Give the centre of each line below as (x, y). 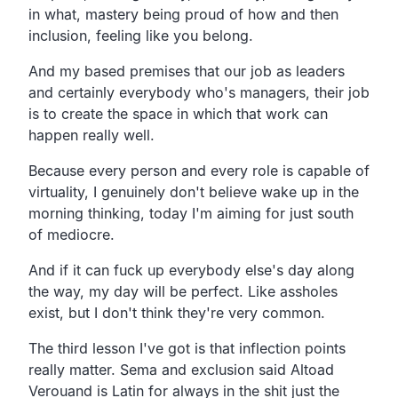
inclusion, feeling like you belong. (141, 35)
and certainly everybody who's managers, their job (199, 92)
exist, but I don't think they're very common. (177, 312)
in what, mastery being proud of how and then (183, 14)
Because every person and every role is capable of (199, 170)
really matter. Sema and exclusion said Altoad (181, 369)
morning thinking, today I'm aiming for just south (191, 213)
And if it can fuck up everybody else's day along (191, 270)
